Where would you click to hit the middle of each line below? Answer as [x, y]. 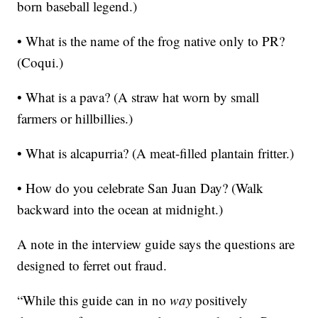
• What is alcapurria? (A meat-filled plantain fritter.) [156, 153]
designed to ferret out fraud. [92, 265]
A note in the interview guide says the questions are [156, 244]
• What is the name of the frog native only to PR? [151, 41]
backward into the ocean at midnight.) [120, 209]
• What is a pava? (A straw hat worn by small [138, 97]
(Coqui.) [40, 62]
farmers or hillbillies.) [75, 118]
